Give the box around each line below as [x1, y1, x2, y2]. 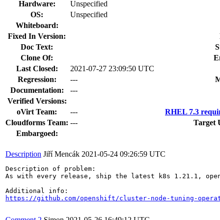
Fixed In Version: [8, 31, 66, 40]
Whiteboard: [15, 21, 58, 29]
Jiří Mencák [43, 149, 80, 158]
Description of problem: [5, 165, 96, 172]
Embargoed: [16, 129, 58, 137]
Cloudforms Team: [5, 118, 68, 127]
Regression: [17, 75, 56, 83]
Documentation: [10, 85, 64, 94]
